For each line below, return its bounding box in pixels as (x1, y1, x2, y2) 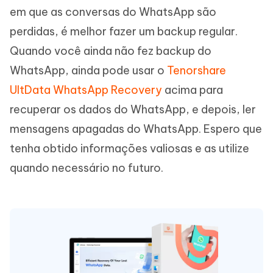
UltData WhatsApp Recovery (10, 82, 162, 97)
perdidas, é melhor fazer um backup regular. (10, 24, 238, 38)
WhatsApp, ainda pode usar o (10, 63, 167, 77)
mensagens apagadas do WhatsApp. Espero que (10, 121, 262, 136)
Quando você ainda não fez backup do (10, 43, 211, 58)
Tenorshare (167, 63, 226, 77)
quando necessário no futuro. (10, 160, 163, 175)
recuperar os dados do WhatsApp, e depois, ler (10, 102, 256, 116)
